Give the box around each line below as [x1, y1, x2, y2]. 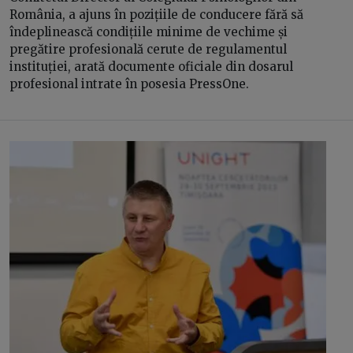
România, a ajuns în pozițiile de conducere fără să [9, 7, 303, 22]
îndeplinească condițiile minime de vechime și [9, 24, 288, 39]
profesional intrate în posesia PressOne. [9, 76, 252, 91]
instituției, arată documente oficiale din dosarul [9, 59, 293, 74]
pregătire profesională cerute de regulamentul [9, 42, 287, 57]
